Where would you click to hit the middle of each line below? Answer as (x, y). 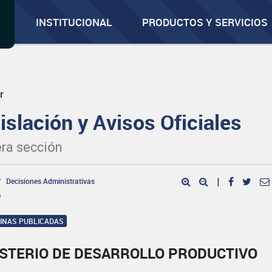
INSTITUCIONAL (74, 22)
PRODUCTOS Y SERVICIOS (205, 22)
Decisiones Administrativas (51, 181)
